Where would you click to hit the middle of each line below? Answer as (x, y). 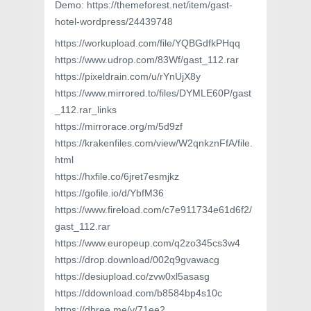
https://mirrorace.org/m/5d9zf (119, 127)
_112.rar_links (86, 110)
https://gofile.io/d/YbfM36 (109, 193)
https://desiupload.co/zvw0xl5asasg (132, 277)
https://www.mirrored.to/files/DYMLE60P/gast (153, 93)
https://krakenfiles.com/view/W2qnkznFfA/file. (154, 143)
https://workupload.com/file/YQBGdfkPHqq (148, 43)
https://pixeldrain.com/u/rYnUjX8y (128, 77)
